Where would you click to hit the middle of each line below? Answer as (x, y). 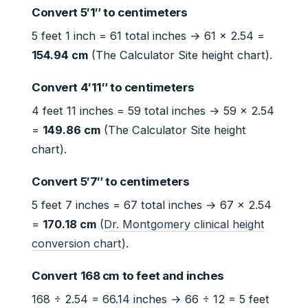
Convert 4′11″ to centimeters (113, 88)
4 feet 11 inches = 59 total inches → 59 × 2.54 (153, 111)
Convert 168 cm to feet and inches (128, 276)
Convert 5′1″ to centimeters (110, 13)
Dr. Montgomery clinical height (184, 224)
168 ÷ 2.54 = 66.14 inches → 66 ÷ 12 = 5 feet (151, 299)
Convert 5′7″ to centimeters (111, 182)
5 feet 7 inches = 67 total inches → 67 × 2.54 (152, 205)
